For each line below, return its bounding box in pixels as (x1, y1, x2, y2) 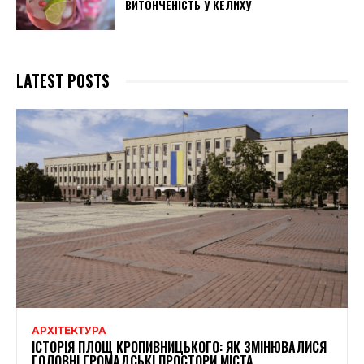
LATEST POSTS (16, 68, 110, 93)
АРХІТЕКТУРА (32, 324, 106, 337)
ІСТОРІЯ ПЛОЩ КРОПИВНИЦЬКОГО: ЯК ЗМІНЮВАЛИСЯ (32, 337, 327, 357)
